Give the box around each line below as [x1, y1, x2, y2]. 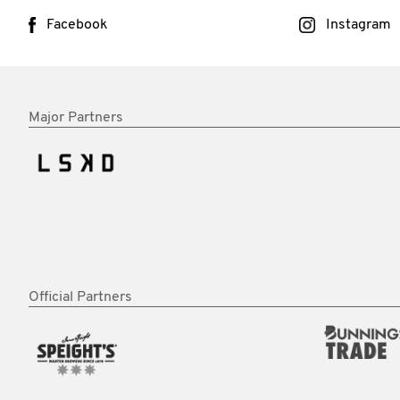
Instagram [325, 17, 391, 32]
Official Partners [29, 289, 132, 304]
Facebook [46, 17, 108, 32]
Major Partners [29, 110, 123, 125]
